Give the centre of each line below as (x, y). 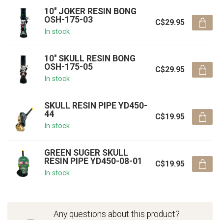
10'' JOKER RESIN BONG (90, 11)
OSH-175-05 (69, 67)
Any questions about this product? (117, 214)
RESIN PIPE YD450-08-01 (93, 161)
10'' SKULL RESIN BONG (90, 58)
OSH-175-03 (69, 20)
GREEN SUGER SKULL (86, 153)
